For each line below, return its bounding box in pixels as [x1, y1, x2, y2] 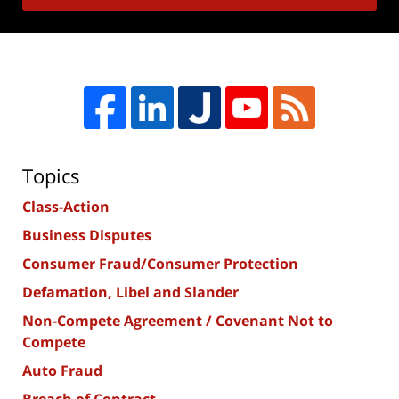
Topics [22, 162, 80, 190]
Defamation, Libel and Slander [22, 282, 239, 303]
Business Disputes [22, 225, 151, 246]
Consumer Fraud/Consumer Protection [22, 254, 298, 274]
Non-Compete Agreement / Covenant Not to [22, 311, 333, 331]
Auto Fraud [22, 361, 102, 381]
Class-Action [22, 197, 110, 217]
